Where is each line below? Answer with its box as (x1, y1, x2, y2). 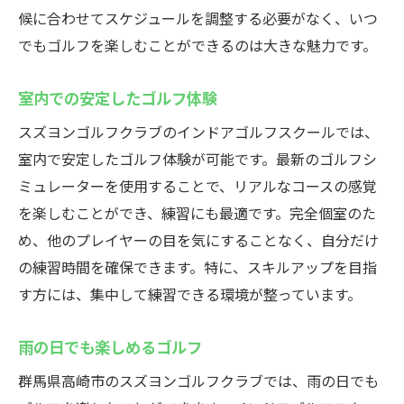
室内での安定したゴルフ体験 (18, 86, 217, 109)
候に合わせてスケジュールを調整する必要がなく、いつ (18, 7, 378, 29)
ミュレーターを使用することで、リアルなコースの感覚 (18, 175, 377, 197)
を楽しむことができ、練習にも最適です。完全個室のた (18, 202, 376, 224)
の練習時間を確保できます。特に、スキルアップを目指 (18, 256, 377, 278)
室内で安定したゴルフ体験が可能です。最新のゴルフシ (18, 148, 377, 170)
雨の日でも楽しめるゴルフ (18, 335, 202, 358)
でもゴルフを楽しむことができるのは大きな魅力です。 (18, 34, 377, 56)
